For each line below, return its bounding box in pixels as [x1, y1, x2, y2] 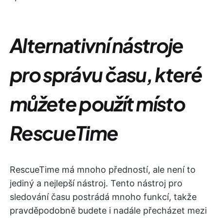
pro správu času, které [10, 61, 202, 87]
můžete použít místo [10, 91, 185, 116]
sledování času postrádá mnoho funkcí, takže [10, 191, 197, 202]
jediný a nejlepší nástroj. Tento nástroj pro [10, 178, 182, 188]
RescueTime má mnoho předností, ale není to [10, 164, 196, 175]
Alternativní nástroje [10, 32, 183, 57]
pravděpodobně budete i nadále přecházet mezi [10, 205, 207, 216]
